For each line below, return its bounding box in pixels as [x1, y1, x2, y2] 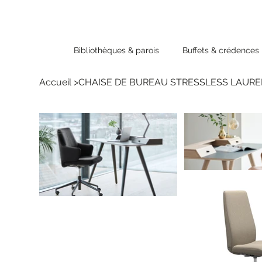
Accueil [39, 76, 72, 88]
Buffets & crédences [182, 46, 259, 56]
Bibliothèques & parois [73, 46, 159, 56]
